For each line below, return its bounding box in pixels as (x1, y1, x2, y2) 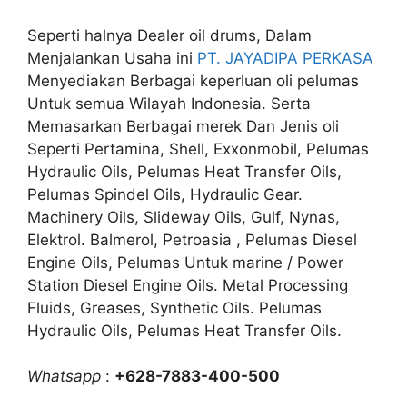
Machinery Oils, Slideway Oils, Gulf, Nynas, (27, 207, 340, 226)
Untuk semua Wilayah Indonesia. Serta (27, 94, 311, 113)
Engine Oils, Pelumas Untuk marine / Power (27, 253, 343, 272)
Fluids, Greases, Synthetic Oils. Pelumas (27, 298, 322, 317)
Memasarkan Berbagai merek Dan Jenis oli (27, 116, 339, 135)
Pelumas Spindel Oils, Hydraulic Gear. (27, 184, 303, 203)
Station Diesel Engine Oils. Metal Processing (27, 275, 348, 294)
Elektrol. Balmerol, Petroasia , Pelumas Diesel (27, 230, 357, 249)
